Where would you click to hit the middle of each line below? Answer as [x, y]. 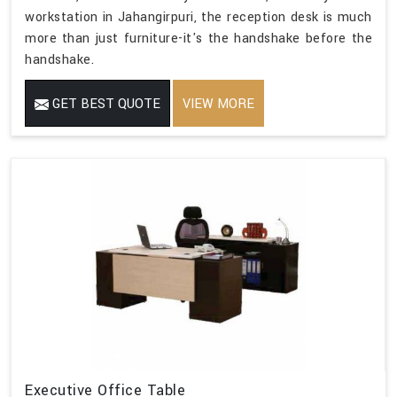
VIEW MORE [218, 105]
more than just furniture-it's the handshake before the [198, 39]
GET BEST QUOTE [105, 105]
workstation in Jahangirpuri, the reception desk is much [198, 18]
